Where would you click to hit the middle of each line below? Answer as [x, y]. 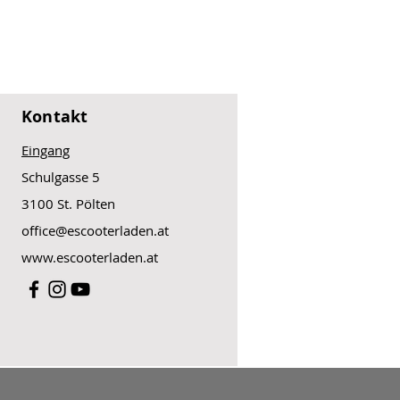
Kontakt [55, 117]
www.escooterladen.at [90, 258]
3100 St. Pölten [68, 204]
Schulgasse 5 [61, 177]
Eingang [46, 150]
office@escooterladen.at [95, 231]
